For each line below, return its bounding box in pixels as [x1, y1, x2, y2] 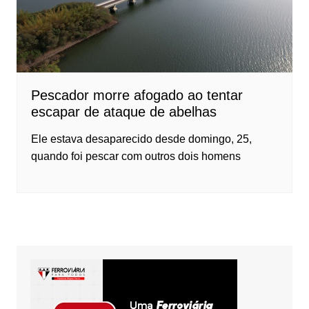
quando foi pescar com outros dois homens [30, 150, 241, 163]
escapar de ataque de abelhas [30, 104, 217, 120]
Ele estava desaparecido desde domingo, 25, [30, 133, 252, 146]
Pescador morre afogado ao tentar [30, 88, 243, 103]
